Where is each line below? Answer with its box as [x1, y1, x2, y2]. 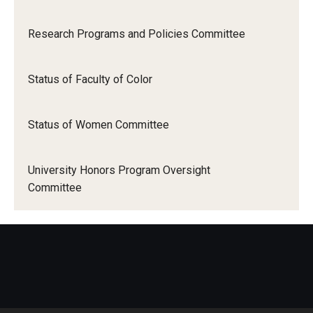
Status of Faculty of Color [28, 73, 152, 86]
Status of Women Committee [28, 118, 169, 131]
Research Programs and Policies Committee [28, 27, 245, 41]
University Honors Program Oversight [28, 163, 210, 177]
